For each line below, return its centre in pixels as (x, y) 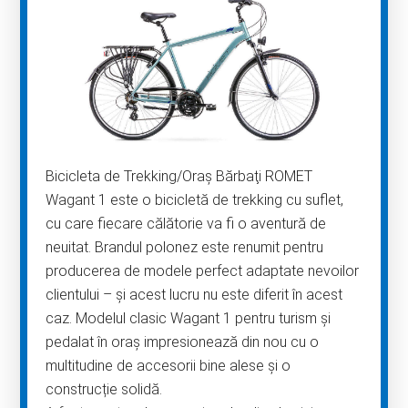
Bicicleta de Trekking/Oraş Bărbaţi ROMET (179, 176)
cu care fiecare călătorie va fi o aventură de (186, 223)
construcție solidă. (104, 389)
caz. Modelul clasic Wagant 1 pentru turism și (189, 318)
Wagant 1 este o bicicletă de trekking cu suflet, (195, 199)
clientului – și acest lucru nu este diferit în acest (194, 294)
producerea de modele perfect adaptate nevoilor (203, 270)
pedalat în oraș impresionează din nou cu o (183, 342)
